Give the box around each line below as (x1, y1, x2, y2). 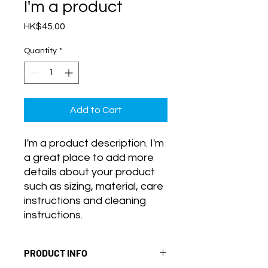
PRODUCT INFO (24, 247, 87, 258)
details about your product (24, 166, 155, 178)
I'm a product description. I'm (24, 138, 164, 149)
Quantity (24, 47, 57, 55)
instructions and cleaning (24, 195, 146, 206)
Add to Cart (69, 105, 122, 115)
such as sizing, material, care (24, 181, 163, 192)
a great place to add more (24, 152, 154, 163)
